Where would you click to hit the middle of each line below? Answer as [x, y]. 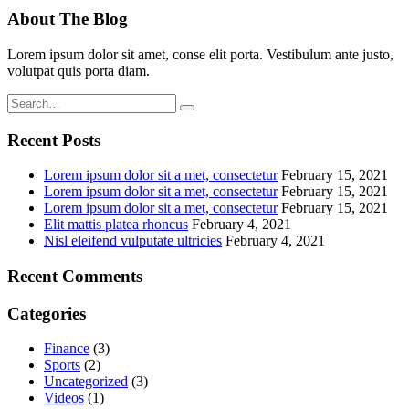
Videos [64, 398]
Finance [67, 349]
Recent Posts [54, 140]
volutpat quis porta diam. [79, 70]
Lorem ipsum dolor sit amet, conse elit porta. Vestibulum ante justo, [200, 54]
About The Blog [68, 19]
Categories [47, 313]
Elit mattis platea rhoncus [116, 225]
